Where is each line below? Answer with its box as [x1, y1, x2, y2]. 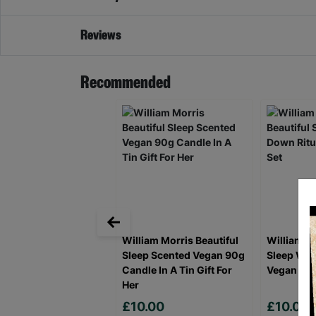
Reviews [80, 28, 121, 43]
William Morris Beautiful [122, 234, 238, 247]
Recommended [80, 74, 171, 92]
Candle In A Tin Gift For [122, 264, 232, 276]
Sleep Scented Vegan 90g [122, 249, 245, 262]
